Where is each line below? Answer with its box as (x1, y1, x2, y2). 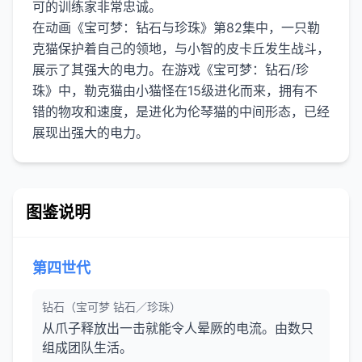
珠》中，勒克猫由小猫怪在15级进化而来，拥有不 (32, 82, 318, 99)
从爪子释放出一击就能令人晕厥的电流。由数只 (42, 320, 314, 336)
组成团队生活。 (42, 339, 133, 356)
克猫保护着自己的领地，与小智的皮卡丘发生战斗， (32, 40, 330, 57)
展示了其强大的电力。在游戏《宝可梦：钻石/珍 (32, 61, 309, 78)
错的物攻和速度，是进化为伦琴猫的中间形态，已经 (32, 103, 330, 120)
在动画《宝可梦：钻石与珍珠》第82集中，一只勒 (32, 19, 320, 36)
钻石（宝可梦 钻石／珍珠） (42, 300, 181, 314)
